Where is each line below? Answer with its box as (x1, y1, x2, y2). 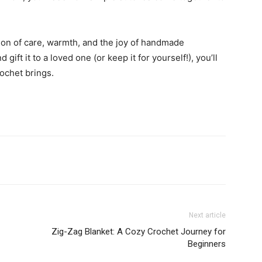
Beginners (188, 239, 226, 249)
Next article (189, 211, 226, 219)
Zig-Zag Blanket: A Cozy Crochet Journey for (51, 226, 226, 237)
